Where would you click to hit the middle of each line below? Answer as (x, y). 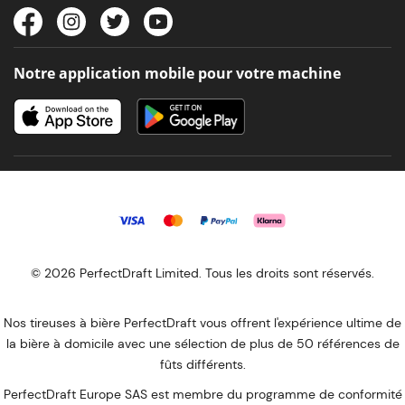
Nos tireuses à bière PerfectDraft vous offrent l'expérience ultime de (202, 323)
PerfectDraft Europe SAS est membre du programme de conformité (202, 394)
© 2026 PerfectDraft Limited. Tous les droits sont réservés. (202, 273)
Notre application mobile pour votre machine (177, 73)
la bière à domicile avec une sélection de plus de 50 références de (202, 344)
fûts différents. (202, 364)
